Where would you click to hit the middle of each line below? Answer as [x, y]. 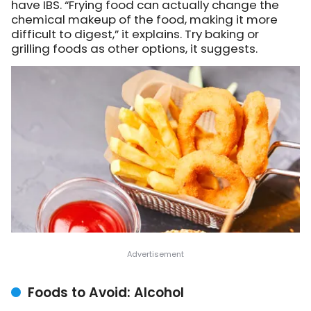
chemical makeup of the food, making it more [144, 19]
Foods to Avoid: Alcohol [106, 292]
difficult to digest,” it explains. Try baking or [135, 34]
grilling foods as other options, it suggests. [134, 48]
